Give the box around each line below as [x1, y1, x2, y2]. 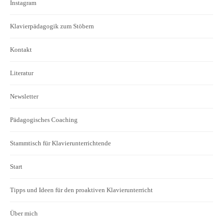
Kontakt [10, 45, 32, 53]
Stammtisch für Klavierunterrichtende [10, 139, 111, 147]
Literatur [10, 69, 33, 77]
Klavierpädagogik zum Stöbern [10, 22, 94, 30]
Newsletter [10, 92, 38, 100]
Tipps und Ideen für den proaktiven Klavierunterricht [10, 186, 153, 194]
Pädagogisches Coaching [10, 115, 78, 123]
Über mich [10, 209, 38, 217]
